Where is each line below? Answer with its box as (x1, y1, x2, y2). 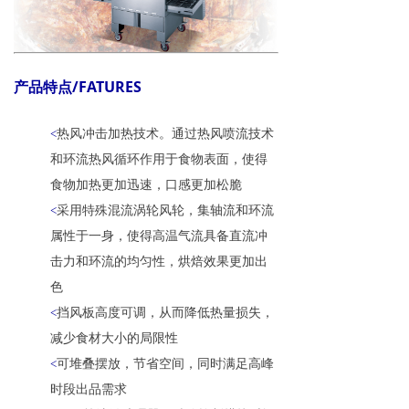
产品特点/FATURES (14, 76, 142, 97)
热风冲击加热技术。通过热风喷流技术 (57, 123, 274, 142)
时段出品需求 (50, 379, 127, 397)
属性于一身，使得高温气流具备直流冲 (50, 225, 267, 244)
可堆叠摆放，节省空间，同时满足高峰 (57, 353, 274, 372)
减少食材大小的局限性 (50, 328, 178, 346)
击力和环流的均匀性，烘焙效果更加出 (50, 251, 267, 269)
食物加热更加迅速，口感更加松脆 (50, 174, 242, 193)
